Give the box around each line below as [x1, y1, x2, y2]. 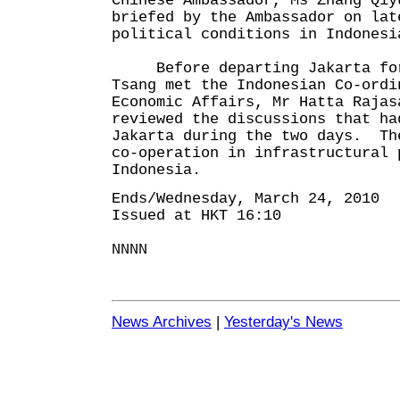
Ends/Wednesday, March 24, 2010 [112, 190, 379, 207]
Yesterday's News [224, 312, 343, 330]
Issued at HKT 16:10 [112, 207, 281, 224]
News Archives [112, 312, 212, 330]
